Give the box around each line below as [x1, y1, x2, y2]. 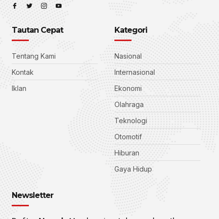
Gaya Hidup [114, 165, 152, 174]
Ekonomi [114, 84, 142, 93]
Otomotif [114, 132, 142, 141]
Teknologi [114, 116, 147, 125]
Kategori [114, 25, 147, 35]
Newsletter [12, 191, 53, 200]
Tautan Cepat [12, 25, 63, 35]
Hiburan [114, 149, 139, 157]
